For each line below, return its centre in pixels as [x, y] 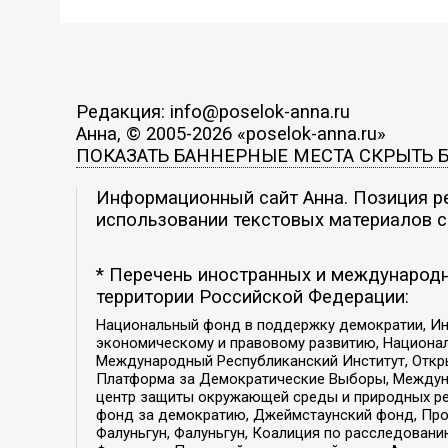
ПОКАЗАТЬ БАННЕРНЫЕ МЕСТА [214, 156]
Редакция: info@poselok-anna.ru [212, 112]
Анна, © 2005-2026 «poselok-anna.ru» [230, 134]
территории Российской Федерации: [252, 297]
